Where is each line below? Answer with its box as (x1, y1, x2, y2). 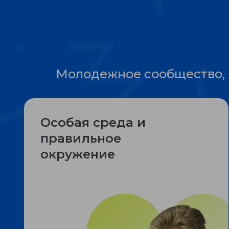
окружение (40, 147, 115, 162)
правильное (40, 131, 121, 146)
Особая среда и (40, 115, 146, 130)
